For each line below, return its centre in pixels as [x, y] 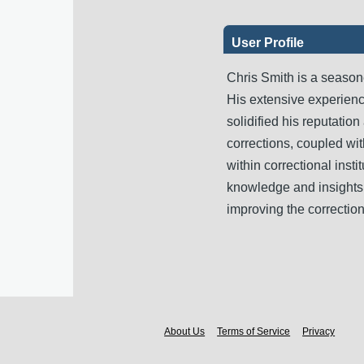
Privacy [319, 331]
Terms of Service [254, 331]
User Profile [268, 42]
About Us [185, 331]
